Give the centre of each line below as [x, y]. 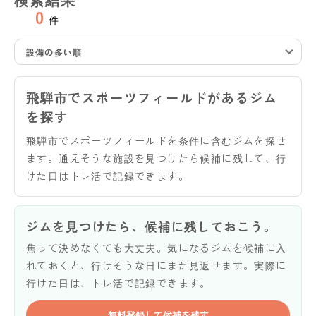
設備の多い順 [54, 51]
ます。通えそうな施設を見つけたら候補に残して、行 [157, 158]
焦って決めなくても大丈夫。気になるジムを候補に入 [157, 247]
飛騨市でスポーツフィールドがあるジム [152, 97]
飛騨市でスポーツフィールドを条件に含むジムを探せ [157, 140]
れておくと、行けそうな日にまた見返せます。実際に [157, 265]
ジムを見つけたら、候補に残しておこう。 [152, 226]
